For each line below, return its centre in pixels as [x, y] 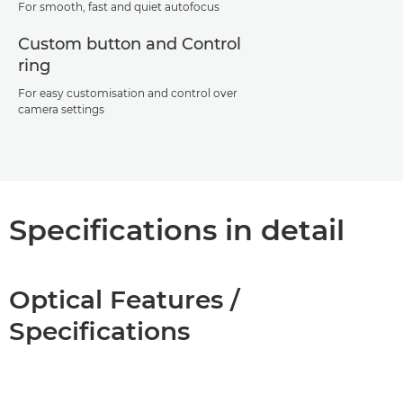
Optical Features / [124, 300]
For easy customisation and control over [128, 93]
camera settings [61, 109]
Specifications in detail [177, 230]
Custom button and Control [130, 44]
